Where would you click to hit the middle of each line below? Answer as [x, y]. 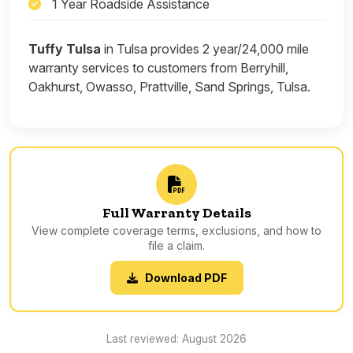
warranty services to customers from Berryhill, [158, 67]
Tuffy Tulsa [65, 48]
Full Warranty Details [176, 212]
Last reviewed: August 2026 [176, 338]
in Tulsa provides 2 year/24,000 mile [205, 48]
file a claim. [176, 245]
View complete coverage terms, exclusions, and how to [176, 230]
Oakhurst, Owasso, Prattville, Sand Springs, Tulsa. [169, 86]
